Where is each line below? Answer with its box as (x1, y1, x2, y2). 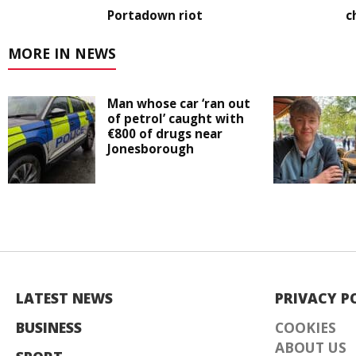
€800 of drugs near (107, 126, 222, 142)
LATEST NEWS (16, 288, 113, 308)
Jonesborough (107, 141, 194, 157)
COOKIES (275, 318, 336, 338)
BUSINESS (16, 318, 82, 338)
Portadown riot (107, 7, 203, 24)
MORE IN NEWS (8, 44, 116, 64)
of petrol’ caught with (107, 110, 244, 127)
